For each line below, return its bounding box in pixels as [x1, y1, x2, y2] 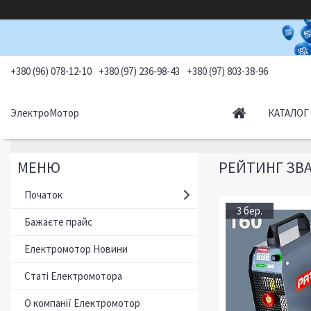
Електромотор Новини [24, 242, 128, 255]
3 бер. [237, 204, 262, 217]
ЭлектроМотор [10, 106, 79, 119]
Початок [24, 188, 62, 201]
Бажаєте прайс [24, 215, 92, 228]
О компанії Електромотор [24, 296, 140, 310]
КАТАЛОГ [268, 106, 310, 119]
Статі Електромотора [24, 269, 122, 283]
